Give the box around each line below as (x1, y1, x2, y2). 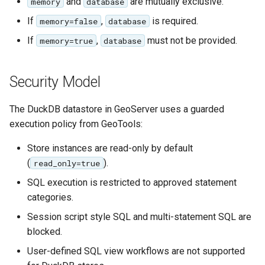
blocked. (27, 225, 62, 237)
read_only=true (33, 157, 100, 169)
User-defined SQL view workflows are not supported (27, 245, 245, 257)
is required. (150, 15, 198, 27)
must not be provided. (145, 34, 237, 46)
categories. (27, 191, 73, 203)
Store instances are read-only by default (27, 142, 193, 154)
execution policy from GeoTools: (9, 118, 143, 130)
